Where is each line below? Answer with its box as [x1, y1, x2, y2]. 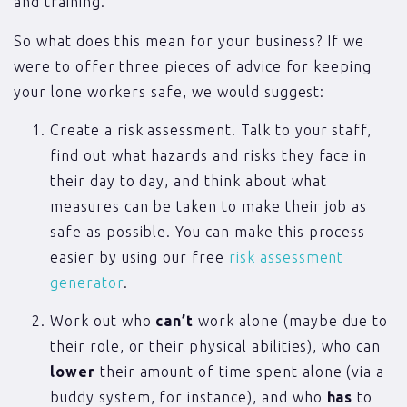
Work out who [50, 313, 156, 330]
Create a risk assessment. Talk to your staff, [50, 121, 372, 138]
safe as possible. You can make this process [50, 223, 366, 240]
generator [50, 273, 124, 291]
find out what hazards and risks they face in [50, 146, 368, 164]
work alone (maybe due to [198, 313, 389, 330]
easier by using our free [50, 248, 230, 265]
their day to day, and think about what [50, 172, 327, 189]
